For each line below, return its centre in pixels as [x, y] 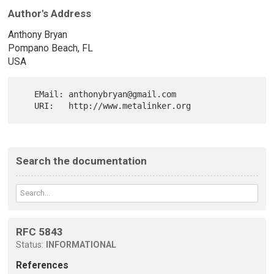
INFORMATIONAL [81, 245]
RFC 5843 [39, 232]
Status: [31, 245]
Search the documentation [81, 161]
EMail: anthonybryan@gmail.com [27, 94]
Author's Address [49, 14]
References [42, 265]
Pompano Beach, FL [50, 48]
